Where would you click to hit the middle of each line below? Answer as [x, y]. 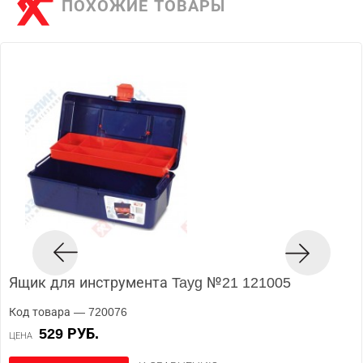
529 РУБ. [73, 333]
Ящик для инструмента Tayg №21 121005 [150, 282]
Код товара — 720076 [68, 312]
